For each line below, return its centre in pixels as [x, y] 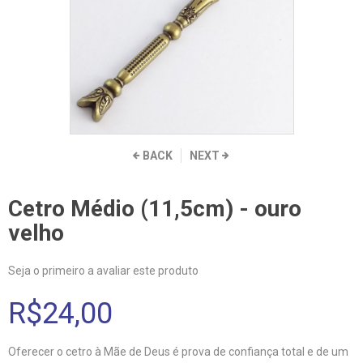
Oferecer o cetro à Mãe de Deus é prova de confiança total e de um [178, 352]
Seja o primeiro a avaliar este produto [103, 271]
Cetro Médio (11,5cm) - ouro [155, 209]
